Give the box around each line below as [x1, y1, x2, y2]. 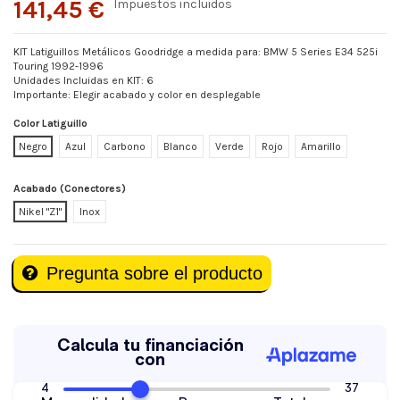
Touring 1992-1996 [13, 60, 104, 73]
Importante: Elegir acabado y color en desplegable [13, 88, 261, 102]
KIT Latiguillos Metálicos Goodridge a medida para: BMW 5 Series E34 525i [13, 46, 378, 59]
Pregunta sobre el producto [46, 263, 262, 284]
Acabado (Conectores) [13, 182, 126, 196]
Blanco [163, 139, 197, 153]
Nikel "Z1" [19, 205, 62, 219]
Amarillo [301, 139, 341, 153]
